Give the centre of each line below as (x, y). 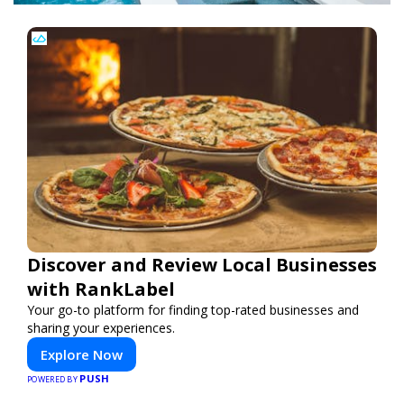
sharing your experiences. (101, 327)
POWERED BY (54, 379)
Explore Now (82, 354)
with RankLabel (101, 289)
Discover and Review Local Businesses (202, 264)
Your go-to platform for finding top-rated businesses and (193, 309)
